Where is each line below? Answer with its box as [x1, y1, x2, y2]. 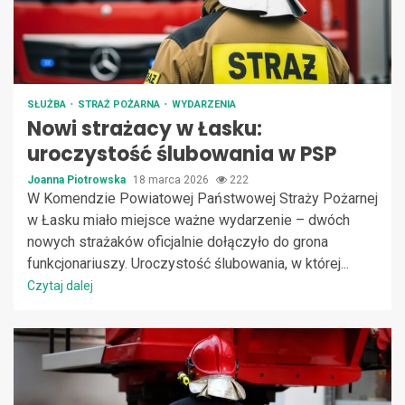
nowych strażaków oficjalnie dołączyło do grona [27, 232, 328, 250]
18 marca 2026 [133, 173, 212, 186]
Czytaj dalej [27, 278, 93, 293]
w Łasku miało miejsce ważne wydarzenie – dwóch [27, 211, 350, 229]
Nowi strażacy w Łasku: [27, 114, 262, 143]
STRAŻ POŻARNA [78, 98, 163, 110]
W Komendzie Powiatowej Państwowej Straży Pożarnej [27, 189, 378, 207]
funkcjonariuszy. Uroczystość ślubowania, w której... [27, 254, 349, 272]
